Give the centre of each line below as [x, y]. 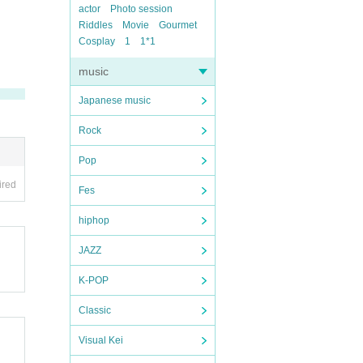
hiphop [94, 220]
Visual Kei [101, 340]
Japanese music [115, 100]
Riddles [96, 25]
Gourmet [178, 25]
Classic [95, 310]
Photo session [141, 9]
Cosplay [97, 41]
